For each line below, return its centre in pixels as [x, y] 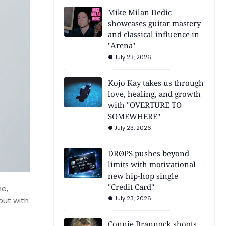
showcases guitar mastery [154, 23]
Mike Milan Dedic [140, 12]
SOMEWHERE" [134, 116]
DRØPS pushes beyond [149, 153]
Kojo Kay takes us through [156, 83]
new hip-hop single [143, 176]
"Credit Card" [131, 187]
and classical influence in [154, 34]
